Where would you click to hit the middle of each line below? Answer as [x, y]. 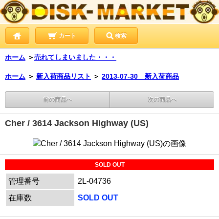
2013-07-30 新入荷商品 [140, 76]
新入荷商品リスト [64, 76]
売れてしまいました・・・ [75, 57]
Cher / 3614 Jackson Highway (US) [77, 123]
